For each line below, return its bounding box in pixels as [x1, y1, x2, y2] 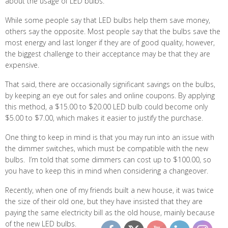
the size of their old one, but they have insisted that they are [5, 196, 203, 207]
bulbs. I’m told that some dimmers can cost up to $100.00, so [5, 155, 211, 165]
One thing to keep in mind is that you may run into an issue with [5, 132, 214, 142]
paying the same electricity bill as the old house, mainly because [5, 208, 215, 218]
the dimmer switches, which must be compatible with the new [5, 144, 208, 154]
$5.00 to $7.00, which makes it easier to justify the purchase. [5, 113, 203, 123]
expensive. [5, 60, 39, 70]
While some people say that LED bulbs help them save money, [5, 15, 210, 25]
